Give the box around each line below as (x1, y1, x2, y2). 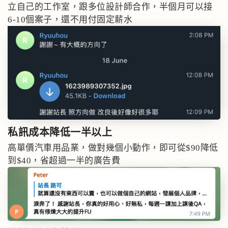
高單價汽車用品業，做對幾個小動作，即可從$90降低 (8, 143, 218, 153)
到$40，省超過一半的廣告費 (8, 156, 120, 166)
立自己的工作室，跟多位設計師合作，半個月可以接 (8, 2, 213, 12)
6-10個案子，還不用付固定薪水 (8, 14, 132, 24)
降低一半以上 (49, 126, 112, 139)
